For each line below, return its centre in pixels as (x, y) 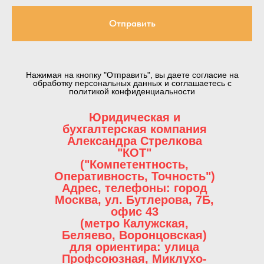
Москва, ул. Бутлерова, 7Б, (134, 199)
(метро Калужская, (134, 223)
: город (187, 188)
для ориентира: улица (134, 247)
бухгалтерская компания (134, 129)
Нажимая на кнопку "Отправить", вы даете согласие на (132, 75)
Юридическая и (134, 117)
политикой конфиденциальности (132, 91)
